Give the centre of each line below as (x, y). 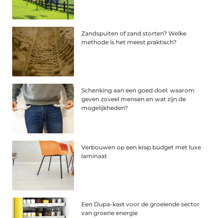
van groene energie (110, 213)
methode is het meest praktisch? (129, 42)
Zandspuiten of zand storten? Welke (134, 34)
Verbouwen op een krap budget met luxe (141, 147)
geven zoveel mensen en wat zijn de (134, 99)
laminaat (94, 156)
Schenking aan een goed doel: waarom (138, 91)
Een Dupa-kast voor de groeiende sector (141, 204)
